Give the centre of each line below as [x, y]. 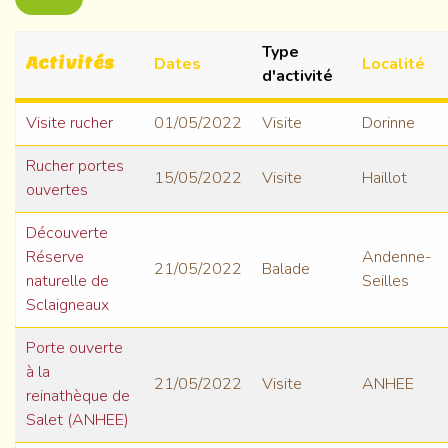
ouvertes [57, 190]
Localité [393, 64]
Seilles [385, 281]
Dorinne [388, 123]
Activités [70, 64]
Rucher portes [75, 166]
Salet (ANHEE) [77, 420]
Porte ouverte [74, 348]
